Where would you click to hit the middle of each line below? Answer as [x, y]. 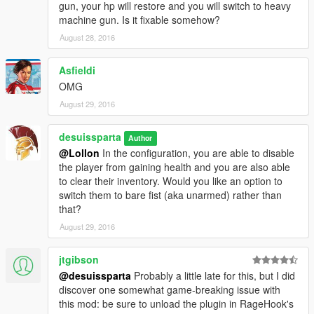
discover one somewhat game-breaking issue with [170, 290]
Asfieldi [77, 70]
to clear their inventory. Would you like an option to [171, 181]
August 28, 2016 [87, 37]
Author [141, 138]
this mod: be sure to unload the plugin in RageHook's [176, 304]
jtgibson [79, 260]
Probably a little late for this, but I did [213, 276]
